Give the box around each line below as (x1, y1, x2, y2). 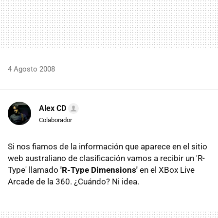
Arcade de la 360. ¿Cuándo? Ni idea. (8, 176, 139, 186)
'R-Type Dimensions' (60, 164, 138, 175)
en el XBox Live (138, 164, 195, 175)
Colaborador (39, 116, 72, 124)
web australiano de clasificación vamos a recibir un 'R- (8, 153, 205, 163)
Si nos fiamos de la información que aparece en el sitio (8, 141, 207, 151)
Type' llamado (8, 164, 60, 175)
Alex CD (39, 103, 66, 113)
